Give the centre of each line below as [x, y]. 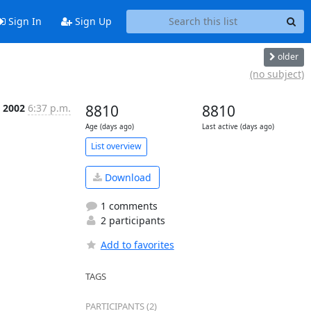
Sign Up [92, 22]
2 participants [131, 220]
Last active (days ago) [238, 126]
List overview [116, 146]
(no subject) [277, 74]
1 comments [127, 206]
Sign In [23, 22]
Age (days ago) [109, 126]
